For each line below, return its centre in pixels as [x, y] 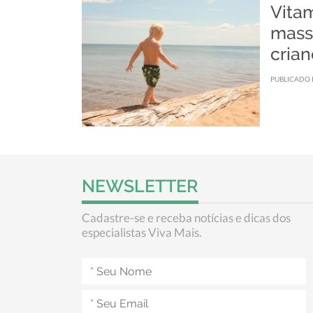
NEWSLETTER [140, 186]
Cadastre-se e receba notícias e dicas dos [186, 218]
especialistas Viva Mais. [142, 233]
